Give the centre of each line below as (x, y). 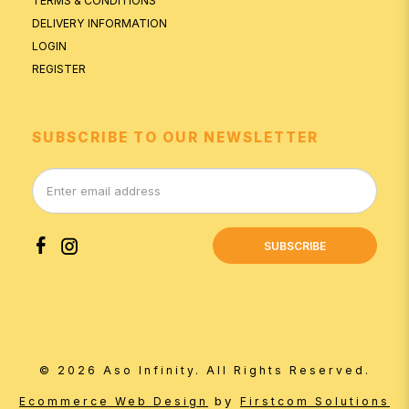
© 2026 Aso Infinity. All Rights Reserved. (204, 371)
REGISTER (59, 69)
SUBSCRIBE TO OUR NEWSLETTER (175, 138)
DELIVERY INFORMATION (100, 24)
